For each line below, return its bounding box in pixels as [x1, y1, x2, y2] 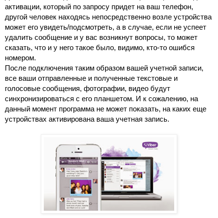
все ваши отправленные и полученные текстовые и [5, 74, 178, 82]
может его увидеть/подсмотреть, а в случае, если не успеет [5, 23, 206, 31]
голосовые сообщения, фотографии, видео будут [5, 84, 170, 92]
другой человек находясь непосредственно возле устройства [5, 13, 212, 21]
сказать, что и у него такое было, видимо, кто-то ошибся [5, 43, 195, 52]
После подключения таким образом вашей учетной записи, [5, 64, 203, 72]
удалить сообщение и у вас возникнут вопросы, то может [5, 33, 198, 41]
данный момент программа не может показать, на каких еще [5, 105, 206, 113]
